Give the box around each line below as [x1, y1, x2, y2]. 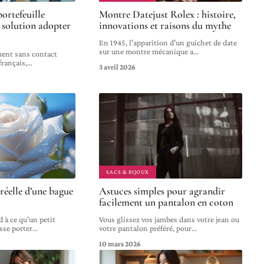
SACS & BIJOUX [106, 169, 149, 176]
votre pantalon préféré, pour [99, 223, 192, 233]
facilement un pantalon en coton [99, 196, 234, 209]
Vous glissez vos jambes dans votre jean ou [99, 214, 240, 225]
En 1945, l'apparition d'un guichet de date [99, 38, 237, 48]
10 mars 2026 [99, 239, 141, 249]
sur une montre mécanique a [99, 47, 194, 57]
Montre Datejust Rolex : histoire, [99, 8, 236, 21]
